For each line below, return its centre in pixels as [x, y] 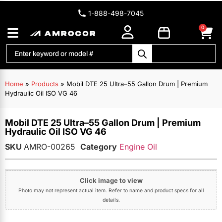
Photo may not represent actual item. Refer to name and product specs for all [111, 191]
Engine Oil [138, 147]
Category [99, 147]
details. [111, 200]
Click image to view [111, 181]
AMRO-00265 [50, 147]
